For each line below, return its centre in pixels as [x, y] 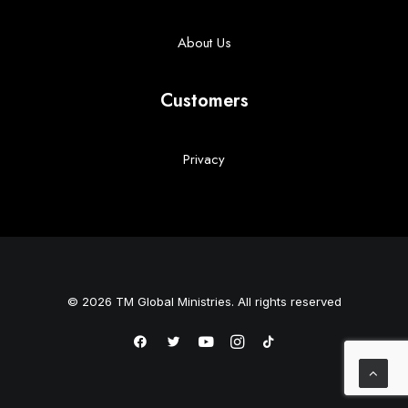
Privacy [204, 159]
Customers [204, 101]
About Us [204, 43]
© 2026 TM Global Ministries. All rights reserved [204, 301]
